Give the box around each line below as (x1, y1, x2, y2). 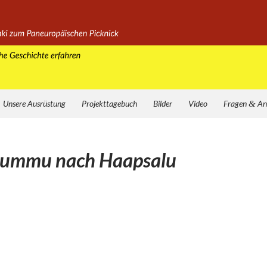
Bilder (153, 98, 172, 108)
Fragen (223, 98, 249, 108)
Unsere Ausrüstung (3, 98, 66, 108)
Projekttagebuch (82, 98, 137, 108)
